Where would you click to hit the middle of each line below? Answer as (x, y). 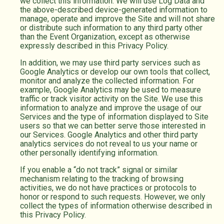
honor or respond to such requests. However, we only (113, 197)
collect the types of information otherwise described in (116, 206)
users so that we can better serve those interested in (113, 126)
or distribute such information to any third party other (111, 28)
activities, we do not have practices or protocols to (108, 188)
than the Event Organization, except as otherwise (105, 37)
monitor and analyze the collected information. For (107, 81)
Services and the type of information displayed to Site (114, 117)
